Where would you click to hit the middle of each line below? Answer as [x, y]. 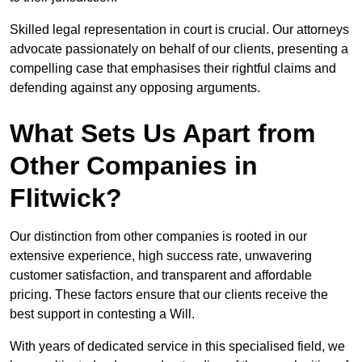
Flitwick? [66, 198]
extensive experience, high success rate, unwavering [161, 256]
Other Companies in [134, 166]
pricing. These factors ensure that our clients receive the [169, 295]
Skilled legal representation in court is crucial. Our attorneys [179, 30]
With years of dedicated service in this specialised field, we [177, 347]
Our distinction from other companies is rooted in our [158, 237]
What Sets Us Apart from [162, 134]
